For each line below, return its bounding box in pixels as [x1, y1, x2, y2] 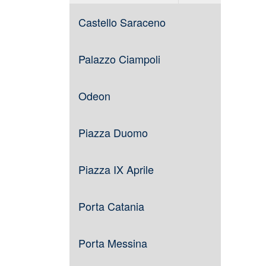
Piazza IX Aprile [78, 161, 154, 177]
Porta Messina [78, 235, 147, 251]
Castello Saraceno [78, 14, 166, 30]
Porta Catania [78, 198, 144, 214]
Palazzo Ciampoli [78, 51, 160, 66]
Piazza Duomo [78, 125, 148, 140]
